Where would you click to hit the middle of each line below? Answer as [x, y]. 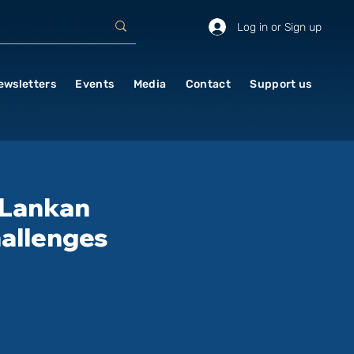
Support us [281, 84]
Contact [208, 84]
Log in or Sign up [279, 27]
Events [95, 84]
